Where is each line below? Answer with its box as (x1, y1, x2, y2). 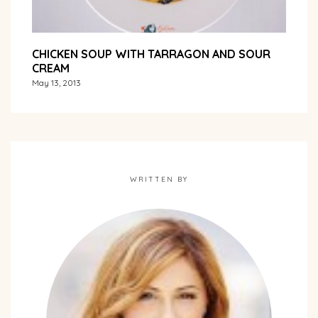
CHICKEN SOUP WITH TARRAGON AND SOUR (32, 46, 270, 61)
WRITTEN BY (130, 174, 188, 184)
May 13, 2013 (32, 77, 81, 88)
